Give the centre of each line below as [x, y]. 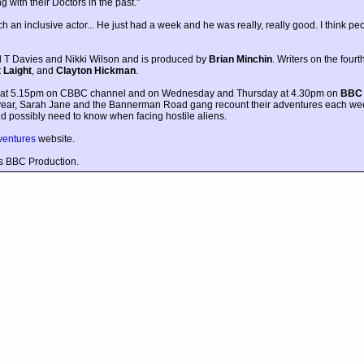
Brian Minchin [240, 60]
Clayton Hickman [96, 71]
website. [55, 139]
